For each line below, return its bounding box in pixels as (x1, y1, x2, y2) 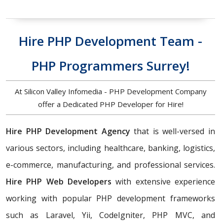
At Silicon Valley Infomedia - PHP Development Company (14, 86, 207, 97)
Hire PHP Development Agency (6, 126, 134, 137)
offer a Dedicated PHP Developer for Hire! (37, 99, 184, 110)
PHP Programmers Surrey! (31, 57, 190, 75)
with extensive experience (111, 176, 215, 187)
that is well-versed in (134, 126, 216, 137)
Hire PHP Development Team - (19, 32, 202, 50)
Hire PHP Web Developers (6, 176, 111, 187)
